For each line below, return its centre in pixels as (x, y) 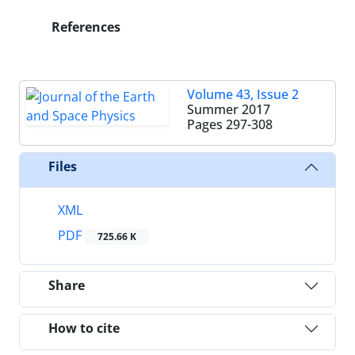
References (84, 27)
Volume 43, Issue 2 (243, 94)
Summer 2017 (229, 109)
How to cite (84, 328)
